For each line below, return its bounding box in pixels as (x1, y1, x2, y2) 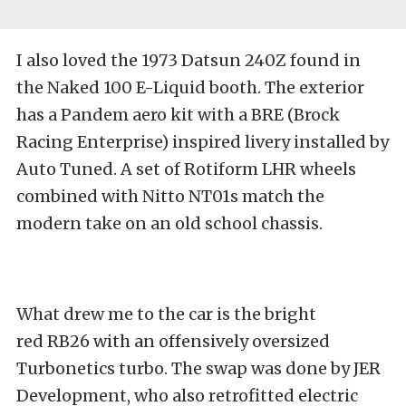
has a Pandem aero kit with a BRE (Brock (16, 104, 340, 126)
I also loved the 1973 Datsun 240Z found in (16, 50, 361, 72)
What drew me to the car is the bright (16, 304, 316, 325)
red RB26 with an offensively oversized (16, 331, 330, 353)
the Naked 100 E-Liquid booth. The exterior (16, 77, 364, 99)
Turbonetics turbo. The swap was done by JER (16, 358, 381, 380)
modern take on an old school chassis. (16, 213, 323, 235)
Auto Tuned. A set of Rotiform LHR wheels (16, 159, 356, 180)
